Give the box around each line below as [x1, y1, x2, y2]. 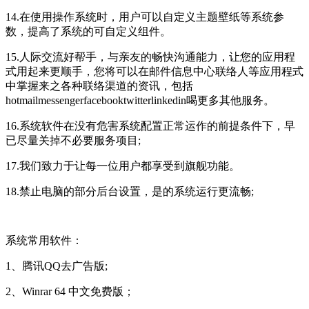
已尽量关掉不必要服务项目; [6, 134, 141, 146]
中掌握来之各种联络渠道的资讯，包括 [6, 79, 193, 92]
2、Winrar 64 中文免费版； [6, 285, 134, 297]
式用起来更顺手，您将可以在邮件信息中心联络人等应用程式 [6, 65, 303, 77]
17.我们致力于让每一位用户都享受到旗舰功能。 [6, 159, 240, 172]
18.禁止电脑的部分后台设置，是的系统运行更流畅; [6, 185, 254, 197]
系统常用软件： [6, 234, 83, 246]
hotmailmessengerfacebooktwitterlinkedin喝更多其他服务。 [6, 94, 275, 106]
